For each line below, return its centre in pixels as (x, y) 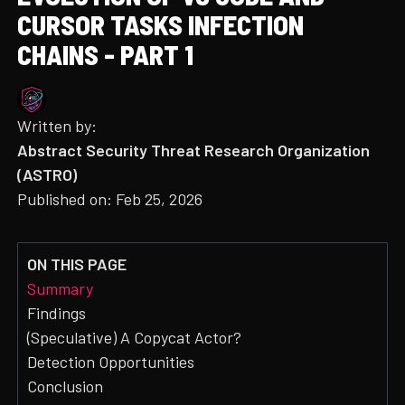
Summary (61, 289)
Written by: (59, 126)
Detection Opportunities (111, 362)
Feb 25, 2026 (160, 199)
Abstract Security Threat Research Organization (194, 151)
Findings (57, 313)
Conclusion (66, 386)
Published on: (67, 199)
